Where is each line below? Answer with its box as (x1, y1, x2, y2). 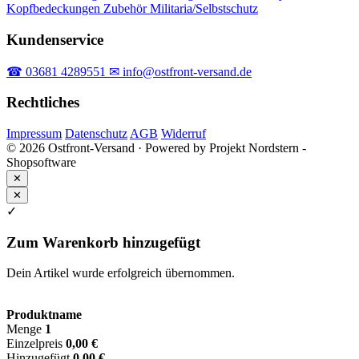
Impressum (6, 126, 62, 140)
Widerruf (161, 126, 206, 140)
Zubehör (103, 2, 150, 16)
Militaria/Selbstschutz (150, 2, 258, 16)
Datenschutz (65, 126, 127, 140)
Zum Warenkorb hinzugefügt (6, 233, 200, 251)
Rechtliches (6, 94, 79, 111)
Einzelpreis (6, 337, 63, 351)
